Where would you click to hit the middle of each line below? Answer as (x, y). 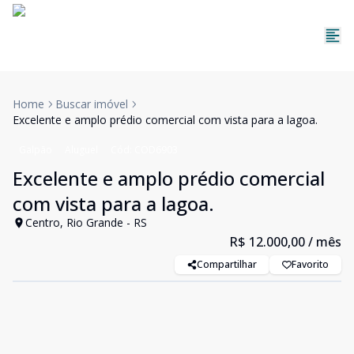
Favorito (310, 264)
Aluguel (81, 150)
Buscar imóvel (92, 104)
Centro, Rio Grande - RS (86, 222)
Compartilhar (227, 264)
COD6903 (156, 150)
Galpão (36, 150)
